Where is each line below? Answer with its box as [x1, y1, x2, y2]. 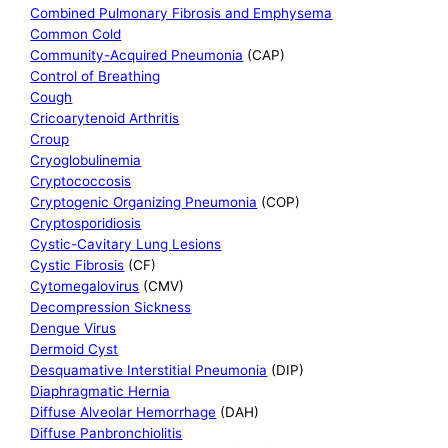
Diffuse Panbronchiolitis [30, 425, 183, 442]
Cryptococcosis [30, 173, 132, 190]
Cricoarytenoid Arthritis [30, 110, 180, 127]
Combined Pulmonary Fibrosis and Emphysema [30, 5, 333, 22]
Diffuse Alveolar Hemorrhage [30, 404, 217, 421]
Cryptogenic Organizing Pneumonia [30, 194, 258, 211]
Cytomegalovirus [30, 278, 140, 295]
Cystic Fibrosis [30, 257, 125, 274]
